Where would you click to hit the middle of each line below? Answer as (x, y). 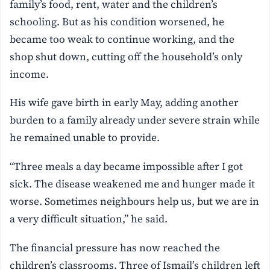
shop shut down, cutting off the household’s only (126, 56)
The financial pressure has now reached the (115, 248)
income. (30, 74)
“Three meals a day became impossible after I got (127, 167)
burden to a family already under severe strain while (135, 120)
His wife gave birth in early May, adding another (124, 103)
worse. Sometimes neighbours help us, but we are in (135, 202)
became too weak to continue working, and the (122, 39)
